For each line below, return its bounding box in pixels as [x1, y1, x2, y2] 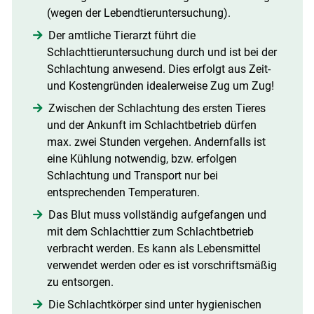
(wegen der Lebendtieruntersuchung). [46, 6, 231, 20]
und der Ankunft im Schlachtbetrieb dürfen [46, 118, 257, 132]
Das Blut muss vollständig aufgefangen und [48, 208, 266, 222]
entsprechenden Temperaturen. [46, 186, 200, 200]
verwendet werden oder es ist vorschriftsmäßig [46, 259, 277, 273]
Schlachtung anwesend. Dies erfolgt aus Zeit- [46, 62, 271, 76]
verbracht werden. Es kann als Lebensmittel [46, 242, 261, 256]
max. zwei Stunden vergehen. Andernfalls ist [46, 135, 266, 149]
